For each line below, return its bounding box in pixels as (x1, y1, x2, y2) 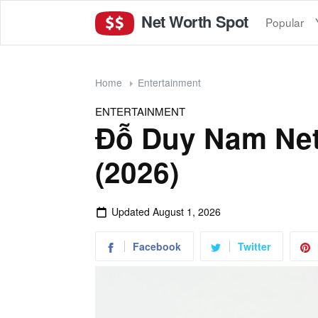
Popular (265, 14, 304, 31)
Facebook (133, 238, 181, 253)
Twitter (238, 238, 270, 253)
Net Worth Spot (137, 9, 248, 33)
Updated (111, 204, 153, 219)
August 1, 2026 (152, 204, 221, 219)
